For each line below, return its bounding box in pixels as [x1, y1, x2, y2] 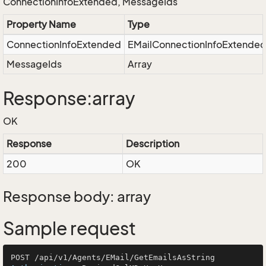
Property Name [7, 18, 76, 30]
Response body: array [3, 188, 151, 205]
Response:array [3, 88, 135, 109]
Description [126, 138, 179, 150]
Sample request [3, 218, 136, 239]
